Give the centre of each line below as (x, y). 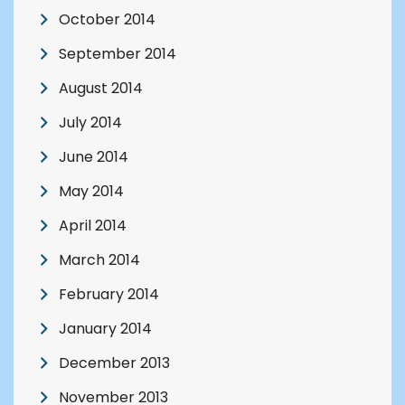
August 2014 (101, 89)
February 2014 (109, 295)
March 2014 (99, 260)
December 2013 (114, 363)
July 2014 (90, 123)
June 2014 (94, 157)
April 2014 (93, 226)
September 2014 (118, 54)
